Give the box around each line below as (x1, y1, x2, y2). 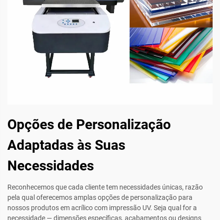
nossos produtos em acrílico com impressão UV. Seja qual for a (7, 203, 197, 212)
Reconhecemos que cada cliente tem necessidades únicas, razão (7, 183, 203, 191)
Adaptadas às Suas (7, 137, 125, 153)
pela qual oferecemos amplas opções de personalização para (7, 193, 192, 201)
